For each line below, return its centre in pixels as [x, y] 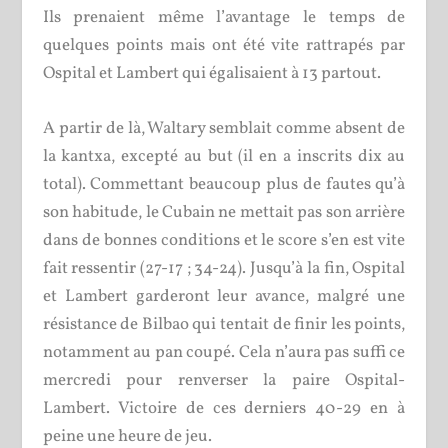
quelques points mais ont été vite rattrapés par [224, 45]
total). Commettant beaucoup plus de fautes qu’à [224, 184]
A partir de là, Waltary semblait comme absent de [224, 128]
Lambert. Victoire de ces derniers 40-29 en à [224, 408]
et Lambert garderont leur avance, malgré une [224, 296]
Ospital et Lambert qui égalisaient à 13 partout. [211, 73]
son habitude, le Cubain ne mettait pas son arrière [224, 212]
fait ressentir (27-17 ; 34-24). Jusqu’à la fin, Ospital [224, 268]
